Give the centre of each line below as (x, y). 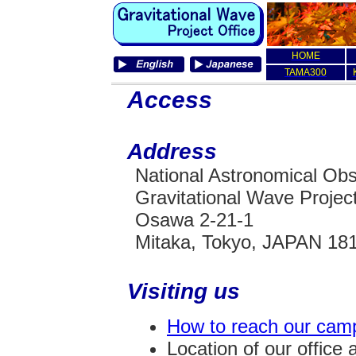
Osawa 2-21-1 (194, 220)
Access (170, 100)
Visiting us (184, 291)
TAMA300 (306, 72)
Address (172, 151)
